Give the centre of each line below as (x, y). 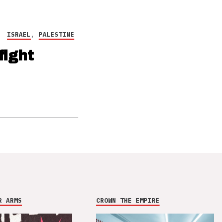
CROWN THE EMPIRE (128, 200)
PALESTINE (56, 34)
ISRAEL (19, 34)
